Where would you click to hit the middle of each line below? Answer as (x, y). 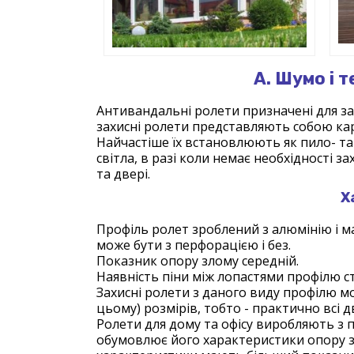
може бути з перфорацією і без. (194, 245)
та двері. (123, 174)
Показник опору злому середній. (198, 261)
